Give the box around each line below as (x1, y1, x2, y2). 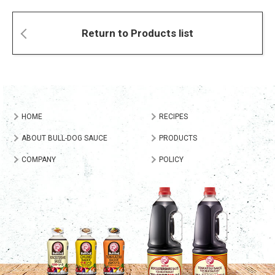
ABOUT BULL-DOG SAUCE (21, 134, 108, 143)
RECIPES (159, 112, 188, 122)
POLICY (159, 155, 184, 165)
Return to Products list (82, 26, 193, 39)
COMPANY (21, 155, 56, 165)
